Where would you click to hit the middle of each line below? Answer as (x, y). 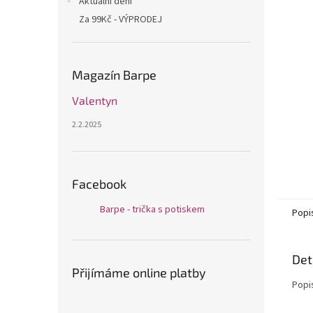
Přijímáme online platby (139, 272)
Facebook (99, 184)
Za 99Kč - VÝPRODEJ (121, 20)
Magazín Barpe (114, 75)
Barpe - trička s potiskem (152, 210)
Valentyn (95, 100)
